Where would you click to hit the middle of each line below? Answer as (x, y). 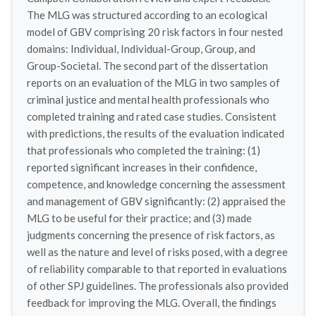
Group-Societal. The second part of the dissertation (147, 66)
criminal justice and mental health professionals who (148, 99)
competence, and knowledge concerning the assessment (156, 184)
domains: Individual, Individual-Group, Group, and (141, 49)
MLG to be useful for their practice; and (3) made (139, 218)
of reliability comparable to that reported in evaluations (157, 269)
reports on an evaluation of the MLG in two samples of (153, 83)
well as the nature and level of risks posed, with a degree (157, 252)
